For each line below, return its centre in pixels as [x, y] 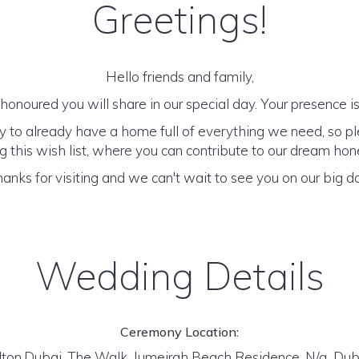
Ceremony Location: [179, 332]
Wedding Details [179, 276]
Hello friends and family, [179, 77]
